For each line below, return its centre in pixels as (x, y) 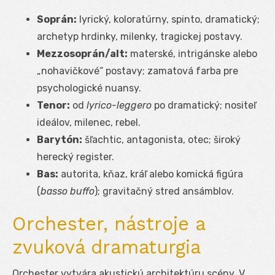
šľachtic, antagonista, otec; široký (161, 139)
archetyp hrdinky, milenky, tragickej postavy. (140, 36)
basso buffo (68, 191)
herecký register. (76, 157)
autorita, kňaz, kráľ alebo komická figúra (151, 174)
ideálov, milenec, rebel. (89, 122)
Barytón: (60, 139)
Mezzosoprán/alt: (82, 53)
